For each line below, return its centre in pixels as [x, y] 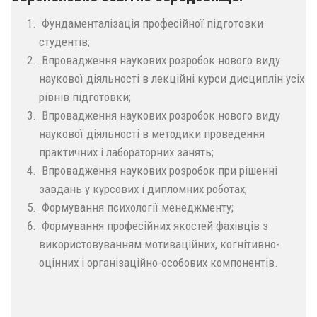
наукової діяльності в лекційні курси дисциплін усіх [172, 78]
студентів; [64, 41]
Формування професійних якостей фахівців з [154, 225]
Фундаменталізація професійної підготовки [151, 23]
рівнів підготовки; [85, 97]
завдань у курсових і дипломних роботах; [143, 189]
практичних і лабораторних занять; [126, 152]
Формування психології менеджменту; [136, 207]
